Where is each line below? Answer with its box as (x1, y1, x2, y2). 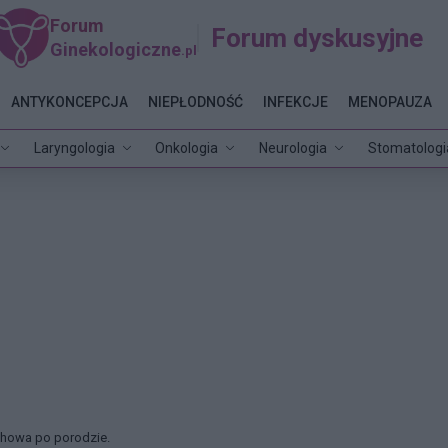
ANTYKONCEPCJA (10, 93, 128, 110)
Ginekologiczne (50, 38, 182, 60)
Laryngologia (33, 139, 115, 156)
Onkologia (155, 139, 219, 156)
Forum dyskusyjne (211, 22, 424, 53)
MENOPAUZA (347, 93, 432, 110)
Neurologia (259, 139, 328, 156)
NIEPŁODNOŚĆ (147, 93, 243, 110)
